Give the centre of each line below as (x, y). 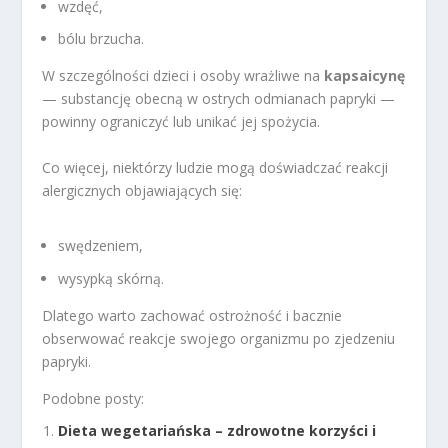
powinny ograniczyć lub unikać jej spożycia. (181, 122)
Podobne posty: (93, 398)
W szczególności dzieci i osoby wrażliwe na (183, 76)
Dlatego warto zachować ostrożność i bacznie (192, 315)
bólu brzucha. (101, 39)
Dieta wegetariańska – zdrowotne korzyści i (217, 431)
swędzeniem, (101, 245)
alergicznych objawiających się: (142, 190)
